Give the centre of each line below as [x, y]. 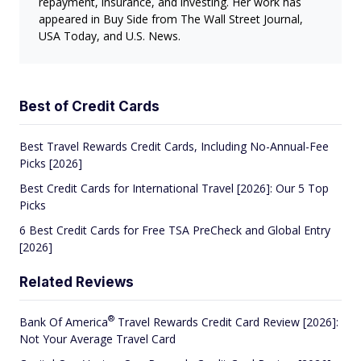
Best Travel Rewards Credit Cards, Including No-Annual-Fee [174, 146]
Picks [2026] [51, 163]
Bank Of [42, 322]
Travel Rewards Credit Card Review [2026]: [226, 322]
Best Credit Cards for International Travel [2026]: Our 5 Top [174, 188]
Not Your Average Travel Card [98, 338]
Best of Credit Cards [89, 106]
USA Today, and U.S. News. [110, 35]
